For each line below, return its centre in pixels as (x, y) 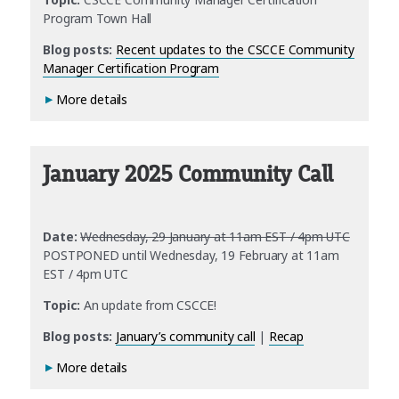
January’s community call (186, 336)
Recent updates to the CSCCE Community (235, 49)
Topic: (62, 305)
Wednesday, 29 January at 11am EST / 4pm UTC (215, 236)
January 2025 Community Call (188, 174)
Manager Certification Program (131, 68)
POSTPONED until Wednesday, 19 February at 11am (191, 255)
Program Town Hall (98, 18)
